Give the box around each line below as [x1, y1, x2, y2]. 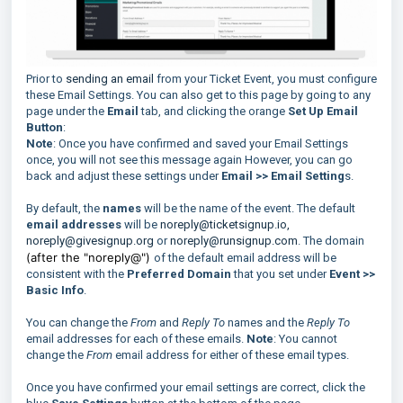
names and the [225, 315, 307, 329]
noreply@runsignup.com [170, 233, 298, 247]
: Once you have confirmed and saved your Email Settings [53, 136, 348, 150]
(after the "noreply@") [26, 249, 154, 264]
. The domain [298, 233, 364, 247]
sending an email [66, 71, 154, 85]
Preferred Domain [127, 266, 231, 281]
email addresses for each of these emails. [26, 331, 246, 345]
